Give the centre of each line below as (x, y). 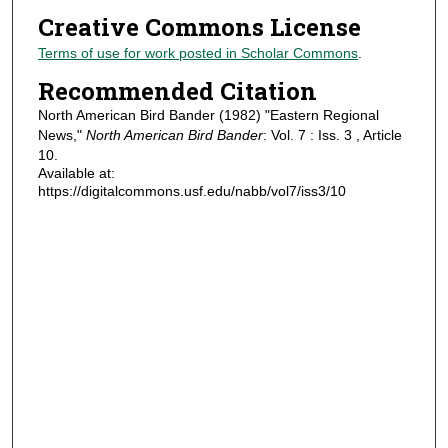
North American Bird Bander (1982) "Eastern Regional (208, 114)
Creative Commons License (199, 27)
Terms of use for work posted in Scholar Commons (197, 53)
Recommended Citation (177, 90)
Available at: (76, 172)
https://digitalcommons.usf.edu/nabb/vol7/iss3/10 (191, 190)
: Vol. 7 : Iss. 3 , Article (332, 134)
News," (61, 134)
